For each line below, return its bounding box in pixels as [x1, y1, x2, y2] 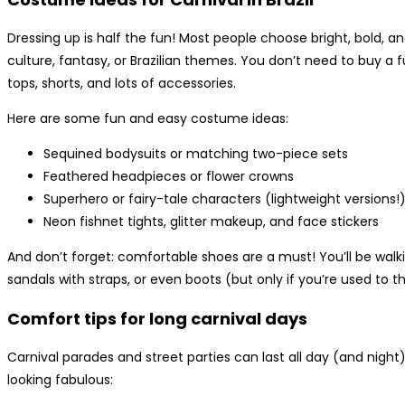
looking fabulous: [7, 371, 113, 390]
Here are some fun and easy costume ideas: [7, 109, 288, 128]
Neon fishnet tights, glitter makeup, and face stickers [43, 212, 379, 231]
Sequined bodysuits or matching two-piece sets [43, 145, 348, 164]
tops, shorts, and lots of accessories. [7, 74, 236, 93]
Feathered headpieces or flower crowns [43, 167, 294, 186]
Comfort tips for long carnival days [7, 307, 307, 331]
